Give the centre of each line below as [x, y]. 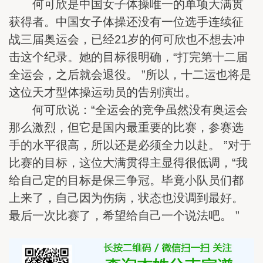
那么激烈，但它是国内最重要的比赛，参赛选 [126, 127]
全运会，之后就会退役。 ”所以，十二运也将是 [130, 74]
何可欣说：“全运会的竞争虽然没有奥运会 [128, 109]
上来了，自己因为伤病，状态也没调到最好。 [126, 198]
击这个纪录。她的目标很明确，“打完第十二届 [128, 57]
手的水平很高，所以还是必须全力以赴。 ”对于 [130, 145]
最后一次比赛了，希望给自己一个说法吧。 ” [124, 215]
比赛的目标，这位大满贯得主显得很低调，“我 [128, 162]
